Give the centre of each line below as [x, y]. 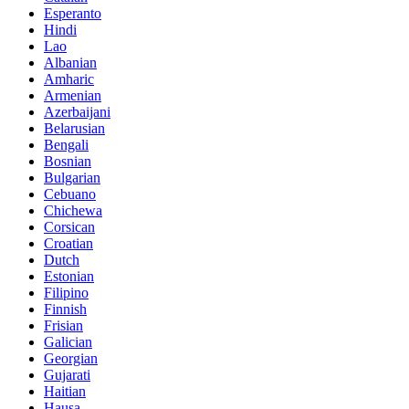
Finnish [65, 309]
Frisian [63, 325]
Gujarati [67, 374]
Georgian [71, 358]
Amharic [69, 79]
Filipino [66, 292]
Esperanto [73, 13]
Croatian [68, 243]
